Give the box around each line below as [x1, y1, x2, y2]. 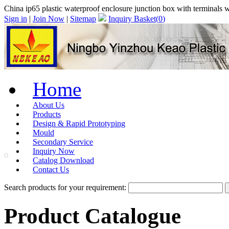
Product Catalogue [4, 203, 181, 228]
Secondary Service [33, 138, 93, 146]
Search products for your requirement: [4, 183, 128, 192]
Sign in [4, 14, 27, 23]
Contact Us [33, 165, 69, 174]
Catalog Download [33, 156, 94, 165]
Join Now [33, 14, 64, 23]
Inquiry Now [33, 147, 75, 155]
